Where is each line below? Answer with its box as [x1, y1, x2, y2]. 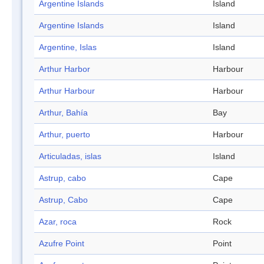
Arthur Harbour [39, 86, 95, 96]
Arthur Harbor [39, 64, 90, 74]
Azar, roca [39, 217, 77, 227]
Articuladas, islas [39, 151, 101, 161]
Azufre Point [39, 239, 84, 249]
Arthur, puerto [39, 130, 90, 140]
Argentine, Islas [39, 42, 97, 52]
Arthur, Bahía [39, 108, 88, 118]
